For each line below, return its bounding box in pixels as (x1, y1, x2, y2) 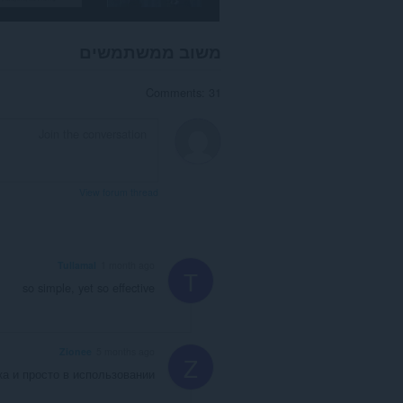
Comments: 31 (146, 83, 221, 101)
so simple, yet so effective (22, 279, 155, 297)
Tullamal (58, 258, 96, 273)
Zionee (59, 344, 92, 358)
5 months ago (96, 344, 155, 358)
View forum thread (79, 184, 158, 199)
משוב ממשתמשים (79, 39, 221, 65)
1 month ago (101, 258, 155, 273)
